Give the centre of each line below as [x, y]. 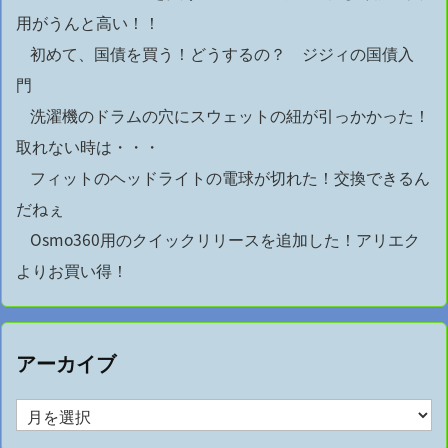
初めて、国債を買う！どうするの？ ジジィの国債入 [222, 54]
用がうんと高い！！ [88, 23]
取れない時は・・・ [88, 147]
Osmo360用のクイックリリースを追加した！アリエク [225, 240]
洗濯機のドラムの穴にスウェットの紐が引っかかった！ [230, 116]
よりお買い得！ [72, 271]
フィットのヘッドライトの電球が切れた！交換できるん [230, 178]
